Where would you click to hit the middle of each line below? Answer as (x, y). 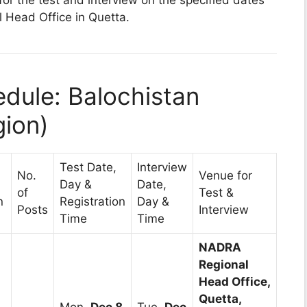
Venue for (225, 175)
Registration (93, 201)
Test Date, (88, 167)
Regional (224, 264)
